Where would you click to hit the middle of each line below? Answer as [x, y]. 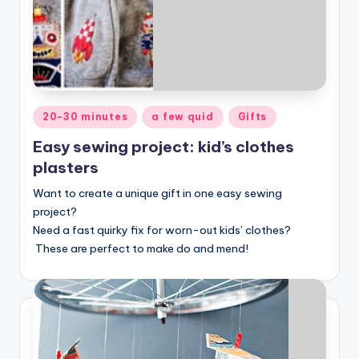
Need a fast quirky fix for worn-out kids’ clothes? [162, 230]
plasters [66, 168]
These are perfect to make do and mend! [141, 249]
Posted [50, 114]
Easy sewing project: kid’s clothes [163, 147]
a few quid [183, 117]
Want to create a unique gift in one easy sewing [157, 194]
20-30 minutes [85, 117]
